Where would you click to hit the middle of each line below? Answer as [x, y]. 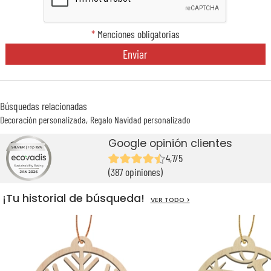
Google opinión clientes [171, 144]
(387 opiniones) [136, 172]
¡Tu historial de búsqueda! [76, 199]
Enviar [135, 54]
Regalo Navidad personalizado [140, 120]
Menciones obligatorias [137, 34]
